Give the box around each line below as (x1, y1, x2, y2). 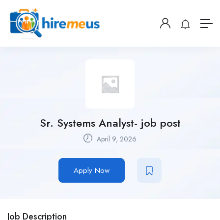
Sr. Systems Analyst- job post (39, 115, 181, 131)
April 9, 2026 (95, 134, 137, 144)
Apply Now (74, 165, 110, 176)
